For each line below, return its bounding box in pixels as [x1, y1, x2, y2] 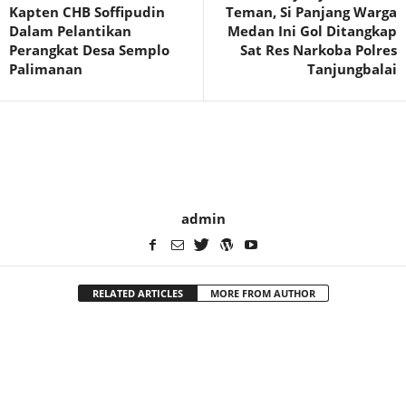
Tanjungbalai [307, 60, 397, 78]
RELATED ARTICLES [92, 286, 183, 300]
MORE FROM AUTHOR [209, 286, 315, 300]
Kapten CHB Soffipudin [9, 3, 165, 21]
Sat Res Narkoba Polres [240, 41, 397, 59]
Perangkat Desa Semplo [9, 41, 169, 59]
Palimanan [9, 60, 82, 78]
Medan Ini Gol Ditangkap [227, 22, 397, 40]
